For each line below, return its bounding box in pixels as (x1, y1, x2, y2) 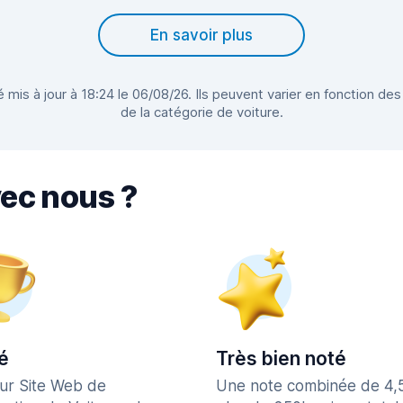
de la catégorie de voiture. (120, 103, 283, 121)
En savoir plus (150, 26, 253, 44)
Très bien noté (216, 347, 346, 370)
